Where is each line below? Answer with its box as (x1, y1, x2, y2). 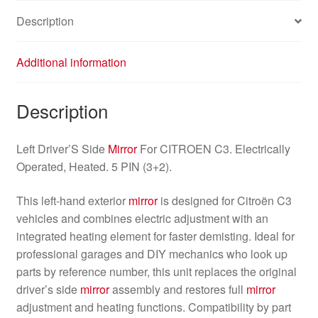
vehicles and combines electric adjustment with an (16, 209, 268, 226)
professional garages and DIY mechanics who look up (16, 245, 287, 262)
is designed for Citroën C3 (157, 192, 292, 209)
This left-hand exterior (16, 192, 128, 209)
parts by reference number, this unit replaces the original (16, 263, 297, 280)
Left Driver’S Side (16, 140, 108, 157)
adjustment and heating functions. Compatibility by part (16, 298, 291, 315)
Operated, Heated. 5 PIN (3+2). (16, 158, 172, 175)
